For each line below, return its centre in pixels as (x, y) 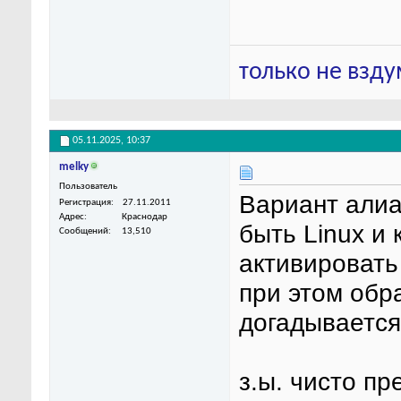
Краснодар (145, 218)
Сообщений (84, 232)
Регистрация (85, 203)
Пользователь (88, 187)
